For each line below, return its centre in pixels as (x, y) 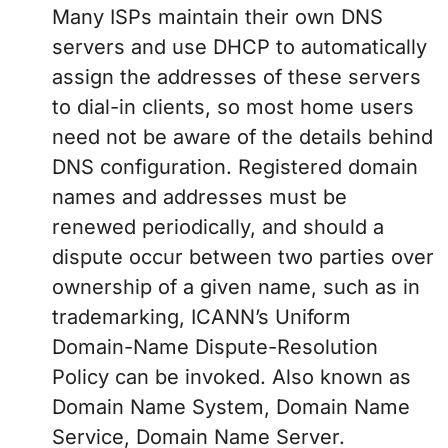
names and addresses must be (199, 197)
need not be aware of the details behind (242, 137)
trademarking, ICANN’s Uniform (201, 317)
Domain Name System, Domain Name (231, 407)
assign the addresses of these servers (236, 77)
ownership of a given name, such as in (236, 287)
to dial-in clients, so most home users (233, 107)
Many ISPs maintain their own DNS (217, 17)
